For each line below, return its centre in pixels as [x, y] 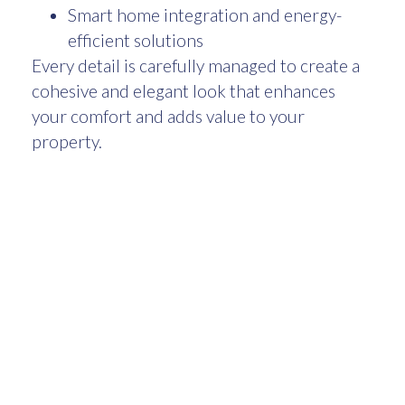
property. [69, 142]
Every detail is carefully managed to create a [196, 66]
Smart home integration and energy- [205, 15]
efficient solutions [137, 41]
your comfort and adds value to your [168, 117]
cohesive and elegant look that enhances [184, 91]
